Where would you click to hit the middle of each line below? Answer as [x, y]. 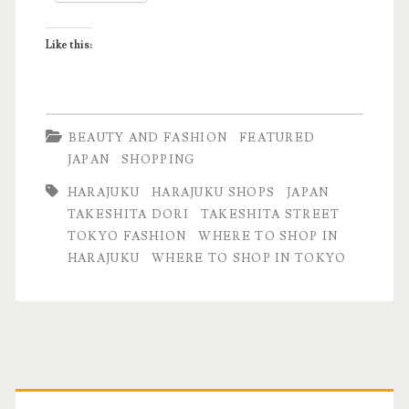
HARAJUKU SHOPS [213, 192]
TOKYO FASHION [127, 236]
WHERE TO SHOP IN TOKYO [249, 258]
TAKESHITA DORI [128, 214]
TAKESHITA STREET [270, 214]
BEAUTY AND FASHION [148, 137]
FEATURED [277, 137]
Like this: [68, 45]
